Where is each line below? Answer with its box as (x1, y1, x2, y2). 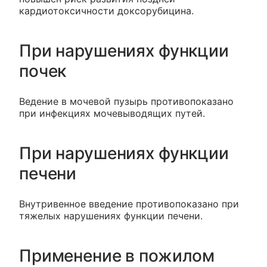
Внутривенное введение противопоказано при (19, 197, 239, 210)
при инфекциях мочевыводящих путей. (19, 107, 205, 119)
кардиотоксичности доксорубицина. (19, 4, 194, 17)
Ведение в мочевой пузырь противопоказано (19, 95, 234, 107)
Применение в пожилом (19, 245, 215, 266)
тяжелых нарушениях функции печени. (19, 209, 203, 222)
